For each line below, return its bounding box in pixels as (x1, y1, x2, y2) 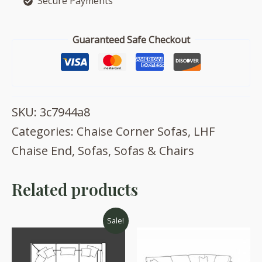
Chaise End (12, 142, 72, 158)
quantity (11, 22, 42, 34)
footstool (11, 11, 47, 22)
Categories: (12, 123, 77, 139)
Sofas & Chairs (114, 142, 194, 158)
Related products (12, 178, 138, 200)
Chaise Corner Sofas (77, 123, 188, 139)
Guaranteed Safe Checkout (72, 33, 190, 46)
